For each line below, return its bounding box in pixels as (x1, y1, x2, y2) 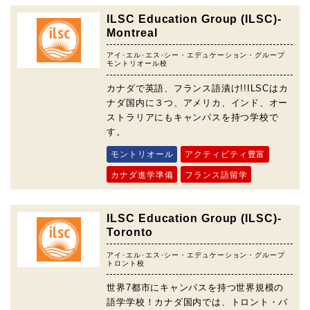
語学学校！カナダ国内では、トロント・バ (107, 297, 289, 308)
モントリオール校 (107, 60, 167, 68)
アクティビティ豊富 (185, 149, 266, 159)
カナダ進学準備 (111, 170, 174, 179)
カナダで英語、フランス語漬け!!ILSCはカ (107, 82, 289, 93)
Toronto (107, 226, 153, 239)
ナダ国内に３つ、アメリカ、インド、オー (107, 97, 289, 108)
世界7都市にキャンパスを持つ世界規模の (107, 282, 284, 293)
